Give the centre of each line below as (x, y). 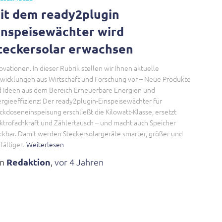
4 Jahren (86, 162)
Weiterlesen (45, 144)
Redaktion (28, 162)
